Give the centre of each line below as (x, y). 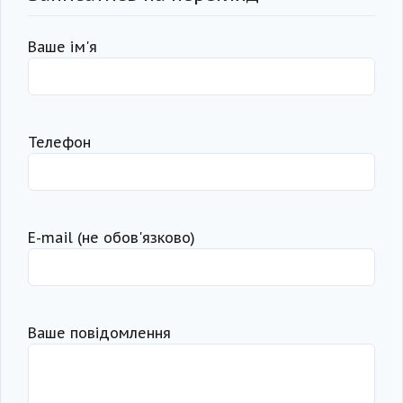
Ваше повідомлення (99, 333)
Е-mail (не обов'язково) (112, 238)
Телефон (59, 143)
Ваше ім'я (63, 47)
